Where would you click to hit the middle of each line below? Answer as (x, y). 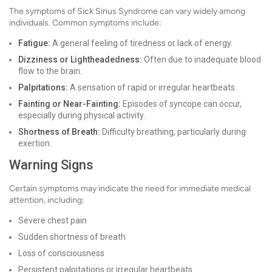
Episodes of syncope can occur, (181, 104)
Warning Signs (51, 165)
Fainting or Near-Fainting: (70, 104)
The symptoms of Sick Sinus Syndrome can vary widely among (127, 12)
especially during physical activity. (82, 116)
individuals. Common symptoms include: (85, 23)
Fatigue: (34, 43)
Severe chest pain (53, 221)
